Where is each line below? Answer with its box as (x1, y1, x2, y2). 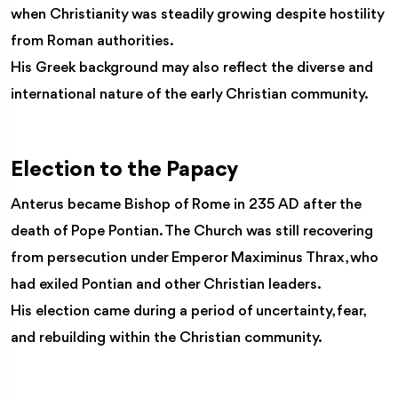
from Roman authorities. (11, 33, 174, 49)
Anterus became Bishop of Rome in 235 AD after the (11, 196, 362, 212)
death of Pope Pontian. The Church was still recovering (11, 223, 373, 239)
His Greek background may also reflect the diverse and (11, 60, 373, 76)
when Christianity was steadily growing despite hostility (11, 6, 384, 22)
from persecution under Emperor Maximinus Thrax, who (11, 250, 378, 266)
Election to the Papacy (11, 158, 238, 181)
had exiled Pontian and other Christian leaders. (11, 276, 322, 292)
